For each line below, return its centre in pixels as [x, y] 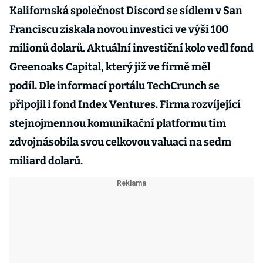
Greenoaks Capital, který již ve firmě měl [110, 67]
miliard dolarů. [46, 161]
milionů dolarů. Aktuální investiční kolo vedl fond [131, 48]
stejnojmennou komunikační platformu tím [118, 123]
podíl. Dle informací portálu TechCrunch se [114, 86]
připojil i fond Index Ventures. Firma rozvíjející [125, 104]
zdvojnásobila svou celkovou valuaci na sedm [120, 142]
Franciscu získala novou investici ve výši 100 [119, 29]
